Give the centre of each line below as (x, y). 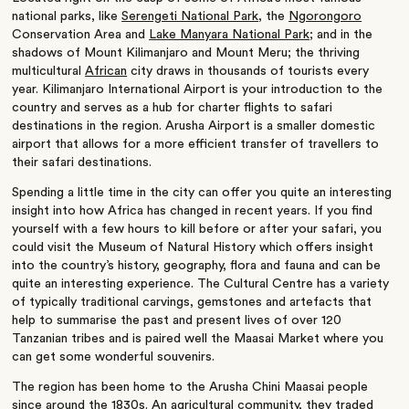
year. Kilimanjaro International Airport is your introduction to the (198, 90)
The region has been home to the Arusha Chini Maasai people (190, 388)
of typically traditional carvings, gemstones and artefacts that (192, 303)
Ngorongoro (325, 17)
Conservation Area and (81, 35)
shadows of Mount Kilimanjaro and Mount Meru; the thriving (186, 53)
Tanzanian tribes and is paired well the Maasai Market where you (198, 339)
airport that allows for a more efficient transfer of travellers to (196, 145)
